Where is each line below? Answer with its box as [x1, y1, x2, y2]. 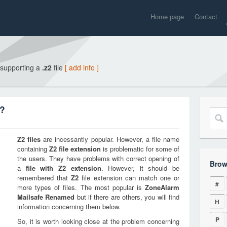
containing [17, 144, 49, 154]
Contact [195, 12, 217, 21]
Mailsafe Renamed [17, 192, 75, 202]
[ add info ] [65, 62, 99, 72]
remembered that [17, 173, 71, 182]
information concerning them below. [17, 202, 121, 211]
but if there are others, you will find [74, 192, 180, 202]
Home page [150, 12, 184, 21]
